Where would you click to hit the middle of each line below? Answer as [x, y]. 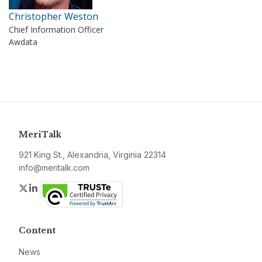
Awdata [23, 42]
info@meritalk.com [54, 168]
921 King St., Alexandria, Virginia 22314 [92, 155]
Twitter [43, 188]
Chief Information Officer [56, 30]
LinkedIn [57, 188]
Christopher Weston [54, 16]
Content [37, 230]
